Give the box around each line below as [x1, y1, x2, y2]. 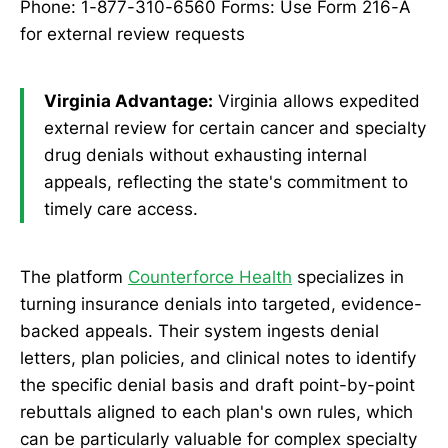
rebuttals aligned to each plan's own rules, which [20, 402, 413, 423]
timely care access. [44, 199, 198, 220]
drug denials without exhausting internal [44, 145, 367, 166]
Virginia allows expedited [213, 91, 420, 112]
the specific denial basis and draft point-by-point [20, 375, 415, 396]
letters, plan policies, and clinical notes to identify [20, 348, 416, 369]
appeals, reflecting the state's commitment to [44, 172, 408, 193]
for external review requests [20, 23, 245, 44]
